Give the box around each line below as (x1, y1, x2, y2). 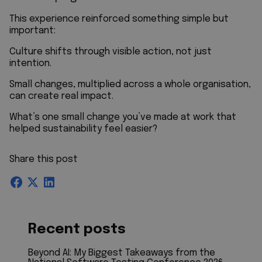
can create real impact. (9, 91, 116, 101)
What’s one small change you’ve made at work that (9, 112, 236, 122)
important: (9, 25, 58, 36)
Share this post (9, 154, 78, 164)
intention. (9, 58, 54, 68)
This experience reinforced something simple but (9, 13, 229, 24)
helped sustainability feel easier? (9, 123, 157, 134)
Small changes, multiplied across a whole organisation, (9, 79, 251, 89)
